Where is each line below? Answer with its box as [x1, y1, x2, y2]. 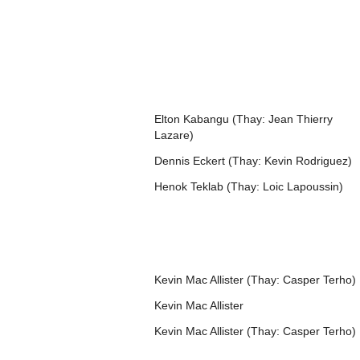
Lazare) [154, 129, 194, 141]
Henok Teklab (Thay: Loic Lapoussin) [154, 180, 343, 193]
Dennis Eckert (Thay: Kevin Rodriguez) [154, 154, 352, 167]
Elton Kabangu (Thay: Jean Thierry [154, 112, 333, 125]
